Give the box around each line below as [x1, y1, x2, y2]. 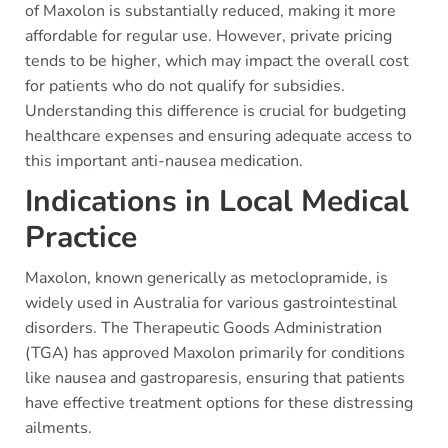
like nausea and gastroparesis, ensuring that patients [25, 367, 405, 389]
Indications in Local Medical [25, 181, 409, 222]
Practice [25, 217, 137, 258]
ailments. [25, 417, 92, 439]
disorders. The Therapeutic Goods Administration [25, 317, 382, 339]
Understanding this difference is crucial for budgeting [25, 100, 406, 122]
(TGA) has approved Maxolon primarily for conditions [25, 342, 405, 364]
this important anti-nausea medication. [25, 150, 303, 172]
